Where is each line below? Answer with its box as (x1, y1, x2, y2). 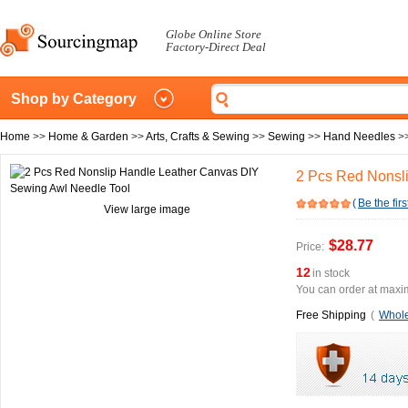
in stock (312, 267, 350, 280)
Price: (296, 240, 324, 253)
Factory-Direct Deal (166, 40, 266, 54)
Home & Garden (48, 130, 128, 143)
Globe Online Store (166, 27, 261, 41)
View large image (103, 203, 190, 216)
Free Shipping (296, 309, 366, 321)
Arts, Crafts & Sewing (146, 130, 250, 143)
